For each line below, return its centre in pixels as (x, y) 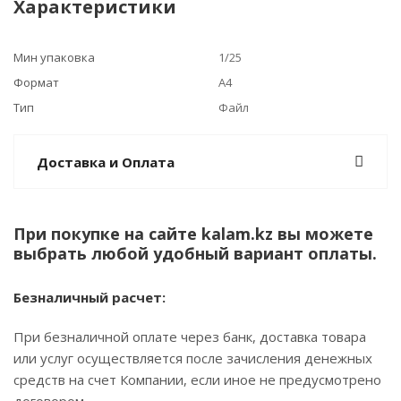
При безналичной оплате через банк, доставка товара (190, 337)
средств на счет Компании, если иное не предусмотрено (197, 380)
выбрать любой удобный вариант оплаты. (195, 253)
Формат (36, 82)
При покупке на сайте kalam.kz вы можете (193, 234)
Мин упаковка (54, 57)
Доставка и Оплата (106, 162)
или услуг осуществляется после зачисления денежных (193, 358)
